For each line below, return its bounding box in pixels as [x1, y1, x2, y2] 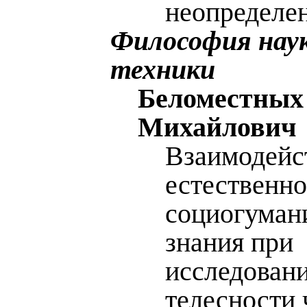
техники [110, 54, 215, 85]
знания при [165, 227, 293, 258]
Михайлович [138, 112, 297, 143]
